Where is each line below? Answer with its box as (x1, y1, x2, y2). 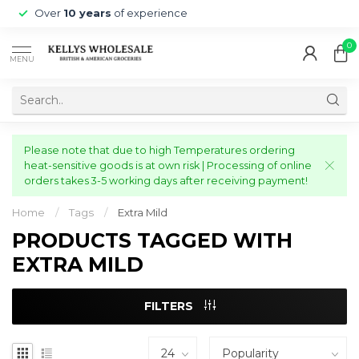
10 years (63, 7, 111, 19)
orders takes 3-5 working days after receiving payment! (24, 175, 308, 187)
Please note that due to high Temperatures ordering (24, 144, 295, 156)
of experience (111, 7, 188, 19)
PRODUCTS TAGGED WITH (12, 228, 292, 252)
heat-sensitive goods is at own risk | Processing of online (24, 159, 312, 171)
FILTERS (143, 299, 196, 313)
